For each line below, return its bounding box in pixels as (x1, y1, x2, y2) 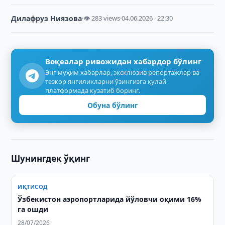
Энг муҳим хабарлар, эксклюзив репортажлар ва (45, 68, 200, 77)
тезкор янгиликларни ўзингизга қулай (45, 77, 167, 86)
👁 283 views (83, 14, 121, 23)
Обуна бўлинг (87, 100, 138, 110)
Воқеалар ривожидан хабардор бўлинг (45, 56, 202, 66)
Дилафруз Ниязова (11, 14, 82, 23)
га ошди (18, 204, 49, 214)
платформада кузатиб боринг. (45, 86, 141, 95)
